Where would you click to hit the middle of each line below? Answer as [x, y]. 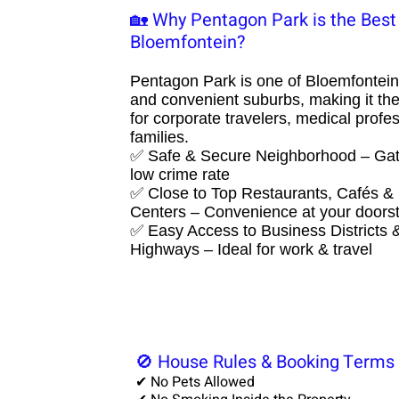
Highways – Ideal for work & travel [251, 249]
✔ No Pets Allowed [195, 382]
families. [159, 137]
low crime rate [180, 175]
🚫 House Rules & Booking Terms [265, 362]
